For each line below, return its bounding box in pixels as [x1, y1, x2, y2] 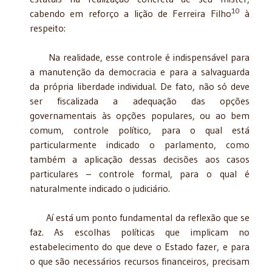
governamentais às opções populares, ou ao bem [30, 109, 250, 121]
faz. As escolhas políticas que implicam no [30, 225, 250, 238]
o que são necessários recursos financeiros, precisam [30, 254, 250, 267]
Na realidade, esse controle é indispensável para [30, 50, 250, 63]
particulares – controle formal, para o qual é [30, 167, 250, 180]
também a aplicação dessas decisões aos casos [30, 152, 250, 165]
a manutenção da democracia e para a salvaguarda [30, 65, 250, 78]
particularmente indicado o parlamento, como [30, 138, 250, 151]
